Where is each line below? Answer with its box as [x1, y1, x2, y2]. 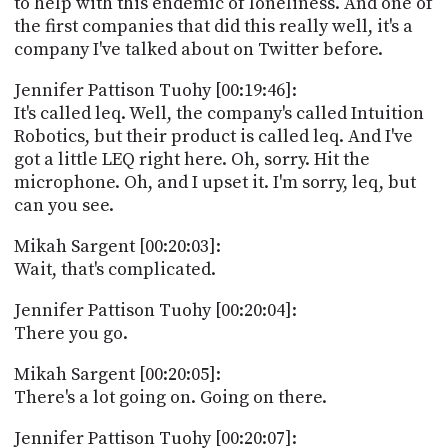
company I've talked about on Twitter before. [13, 37, 383, 61]
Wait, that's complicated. [13, 257, 216, 281]
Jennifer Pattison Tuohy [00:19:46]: [13, 78, 297, 102]
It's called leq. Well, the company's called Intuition [13, 101, 424, 125]
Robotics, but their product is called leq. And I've [13, 124, 413, 148]
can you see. [13, 193, 114, 217]
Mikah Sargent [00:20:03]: [13, 234, 221, 258]
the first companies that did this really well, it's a [13, 14, 413, 38]
